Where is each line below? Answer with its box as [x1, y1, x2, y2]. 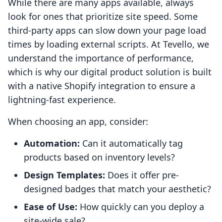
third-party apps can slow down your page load [8, 24, 206, 37]
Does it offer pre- [105, 169, 179, 181]
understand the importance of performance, [8, 52, 194, 64]
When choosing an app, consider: [8, 115, 148, 128]
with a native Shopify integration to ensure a [8, 80, 195, 92]
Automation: [24, 137, 80, 150]
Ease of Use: [24, 201, 77, 213]
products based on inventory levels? [24, 151, 175, 164]
